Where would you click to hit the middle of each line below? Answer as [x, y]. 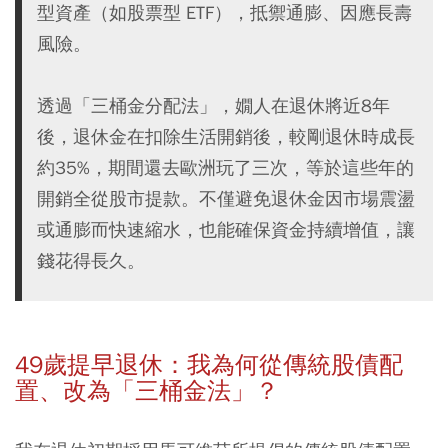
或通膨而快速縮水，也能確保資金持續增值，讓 [226, 230]
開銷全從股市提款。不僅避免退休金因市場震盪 [226, 199]
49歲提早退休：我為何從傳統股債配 [209, 365]
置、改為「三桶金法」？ [147, 391]
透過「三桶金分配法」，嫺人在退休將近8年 [213, 106]
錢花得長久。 [91, 261]
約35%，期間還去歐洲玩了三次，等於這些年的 [225, 168]
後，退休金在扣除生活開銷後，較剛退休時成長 [226, 137]
